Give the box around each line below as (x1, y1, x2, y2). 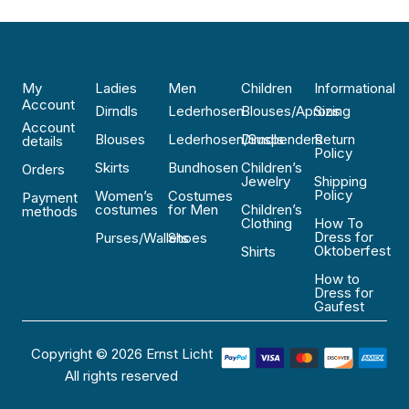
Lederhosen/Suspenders (168, 131, 323, 148)
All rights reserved (65, 367, 179, 384)
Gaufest (314, 298, 364, 315)
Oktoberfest (314, 242, 391, 259)
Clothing (241, 215, 292, 232)
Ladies (95, 79, 137, 97)
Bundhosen (168, 159, 238, 176)
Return (314, 131, 355, 148)
